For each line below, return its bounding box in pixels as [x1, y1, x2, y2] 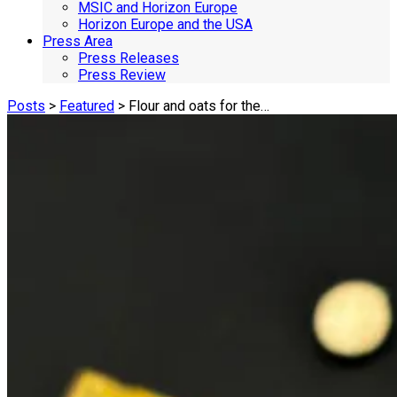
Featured [59, 97, 114, 115]
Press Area [43, 33, 113, 51]
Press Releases [78, 50, 179, 67]
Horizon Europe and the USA [78, 16, 253, 34]
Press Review [78, 66, 166, 84]
